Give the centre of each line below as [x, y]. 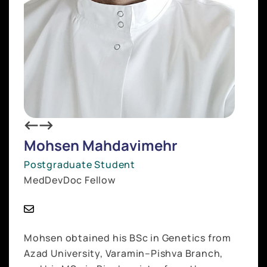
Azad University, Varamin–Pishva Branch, [124, 254]
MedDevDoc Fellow [70, 180]
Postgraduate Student [80, 165]
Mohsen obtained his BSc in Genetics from [128, 238]
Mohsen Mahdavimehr [101, 145]
